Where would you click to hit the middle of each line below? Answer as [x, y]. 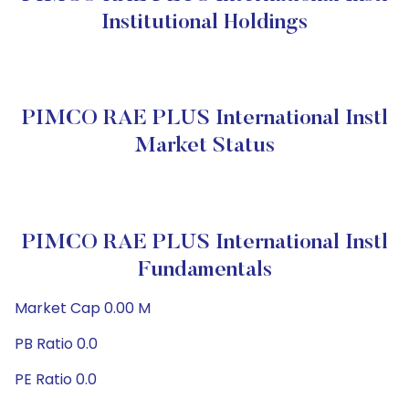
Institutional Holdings [204, 23]
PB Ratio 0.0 [56, 344]
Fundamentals [204, 270]
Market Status [204, 146]
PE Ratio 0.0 [56, 379]
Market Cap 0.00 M [83, 308]
